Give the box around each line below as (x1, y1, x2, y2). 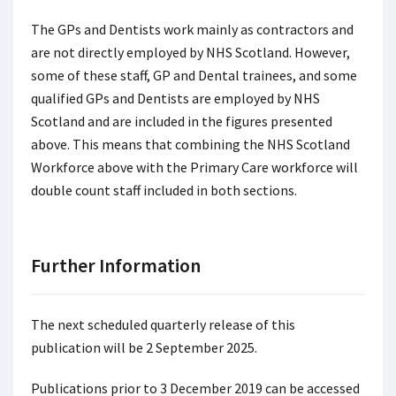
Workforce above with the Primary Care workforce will (31, 157, 358, 176)
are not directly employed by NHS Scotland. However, (31, 42, 350, 61)
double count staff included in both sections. (31, 180, 297, 199)
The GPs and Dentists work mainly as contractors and (31, 19, 354, 38)
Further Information (31, 252, 201, 278)
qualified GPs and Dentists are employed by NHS (31, 88, 320, 107)
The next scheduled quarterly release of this (31, 315, 295, 333)
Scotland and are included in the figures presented (31, 111, 332, 130)
